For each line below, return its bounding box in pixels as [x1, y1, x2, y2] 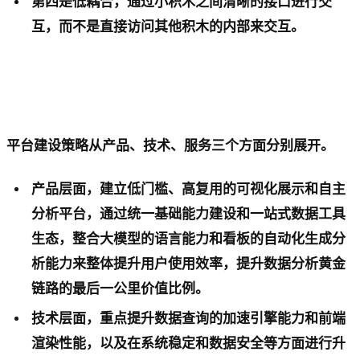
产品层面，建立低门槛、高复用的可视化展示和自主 [31, 181, 346, 197]
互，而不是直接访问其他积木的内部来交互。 [31, 18, 305, 35]
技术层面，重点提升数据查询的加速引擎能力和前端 [31, 310, 346, 326]
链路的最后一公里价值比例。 [31, 280, 210, 297]
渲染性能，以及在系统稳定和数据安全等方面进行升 [31, 335, 346, 351]
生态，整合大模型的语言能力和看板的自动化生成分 [31, 231, 346, 247]
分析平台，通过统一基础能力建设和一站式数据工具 [31, 206, 346, 222]
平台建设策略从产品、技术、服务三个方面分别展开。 [6, 137, 334, 153]
